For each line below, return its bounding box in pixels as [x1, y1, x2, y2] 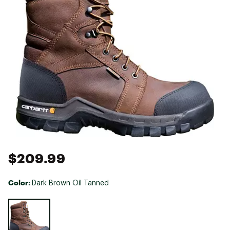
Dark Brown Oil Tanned [32, 179, 109, 187]
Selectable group [8, 199, 62, 206]
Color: [8, 178, 32, 187]
